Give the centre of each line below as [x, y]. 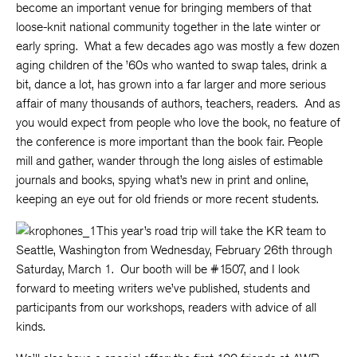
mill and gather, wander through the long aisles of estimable [169, 161]
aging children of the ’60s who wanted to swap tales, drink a [171, 65]
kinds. [31, 326]
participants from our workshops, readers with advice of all [166, 307]
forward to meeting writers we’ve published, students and [163, 288]
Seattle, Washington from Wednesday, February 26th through [174, 250]
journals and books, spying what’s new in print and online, [162, 180]
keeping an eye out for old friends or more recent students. [167, 199]
